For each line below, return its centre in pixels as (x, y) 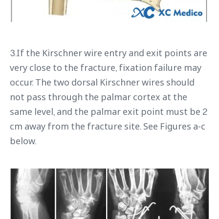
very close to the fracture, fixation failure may (106, 68)
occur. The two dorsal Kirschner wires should (102, 82)
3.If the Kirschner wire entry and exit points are (109, 53)
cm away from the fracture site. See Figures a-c (108, 126)
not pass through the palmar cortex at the (99, 97)
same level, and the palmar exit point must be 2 (109, 112)
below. (23, 141)
